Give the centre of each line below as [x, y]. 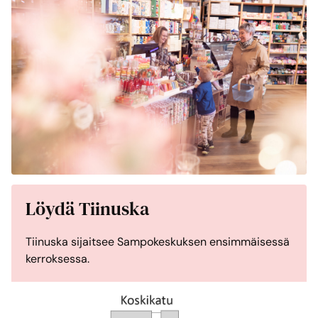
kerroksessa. [57, 259]
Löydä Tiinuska [87, 209]
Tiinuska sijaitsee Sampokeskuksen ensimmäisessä [158, 242]
